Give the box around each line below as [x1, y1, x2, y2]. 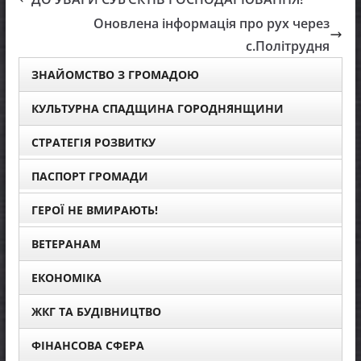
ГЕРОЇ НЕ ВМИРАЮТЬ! [31, 201, 158, 218]
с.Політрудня [246, 36, 330, 55]
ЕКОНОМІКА [31, 269, 102, 285]
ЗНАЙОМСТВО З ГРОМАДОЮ [31, 66, 199, 82]
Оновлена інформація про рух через [93, 14, 330, 32]
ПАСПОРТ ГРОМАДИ [31, 168, 148, 184]
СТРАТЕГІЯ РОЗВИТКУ [31, 134, 156, 150]
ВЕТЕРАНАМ [31, 235, 101, 251]
